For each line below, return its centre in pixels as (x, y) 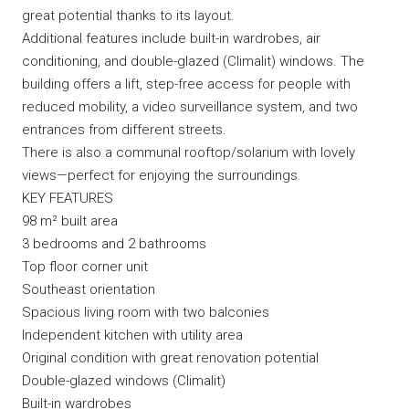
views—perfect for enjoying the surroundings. (162, 175)
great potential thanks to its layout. (128, 16)
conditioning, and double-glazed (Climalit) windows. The (193, 61)
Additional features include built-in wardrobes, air (171, 38)
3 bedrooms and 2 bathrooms (114, 244)
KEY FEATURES (68, 198)
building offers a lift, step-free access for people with (186, 84)
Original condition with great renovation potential (170, 358)
